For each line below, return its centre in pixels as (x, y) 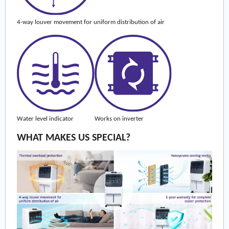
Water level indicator (45, 119)
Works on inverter (119, 119)
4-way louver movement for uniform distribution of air (91, 22)
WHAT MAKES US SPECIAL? (74, 138)
